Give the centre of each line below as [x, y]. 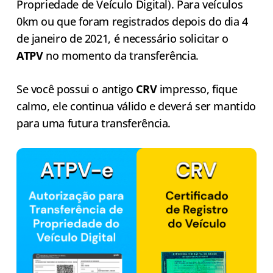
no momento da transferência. [121, 56]
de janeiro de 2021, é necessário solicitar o [122, 39]
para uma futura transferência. [95, 123]
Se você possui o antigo [76, 89]
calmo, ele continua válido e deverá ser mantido [136, 106]
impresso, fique [197, 89]
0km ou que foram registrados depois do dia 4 [132, 22]
